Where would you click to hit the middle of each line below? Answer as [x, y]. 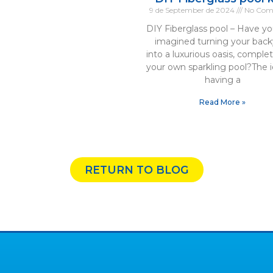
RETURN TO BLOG [136, 170]
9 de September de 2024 [193, 10]
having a [222, 80]
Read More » [223, 102]
